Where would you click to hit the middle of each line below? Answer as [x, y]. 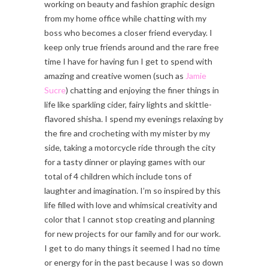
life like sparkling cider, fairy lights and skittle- [128, 104]
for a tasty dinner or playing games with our [125, 162]
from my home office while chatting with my [125, 18]
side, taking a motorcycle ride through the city [130, 147]
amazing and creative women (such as [115, 75]
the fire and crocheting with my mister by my [127, 133]
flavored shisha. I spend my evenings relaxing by [134, 118]
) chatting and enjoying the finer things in [142, 90]
